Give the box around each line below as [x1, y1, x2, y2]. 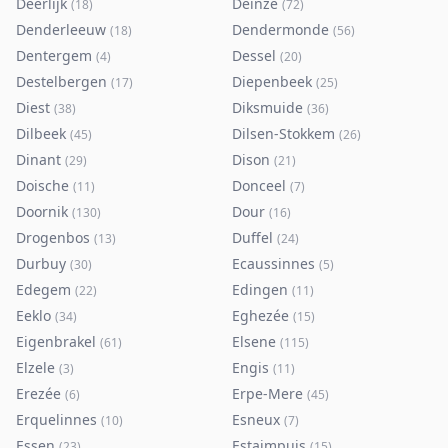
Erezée [16, 384, 61, 403]
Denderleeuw [16, 20, 106, 39]
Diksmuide [232, 98, 303, 117]
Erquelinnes [16, 410, 97, 429]
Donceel [232, 176, 286, 195]
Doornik [16, 202, 68, 221]
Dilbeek [16, 124, 66, 143]
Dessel [232, 46, 276, 65]
